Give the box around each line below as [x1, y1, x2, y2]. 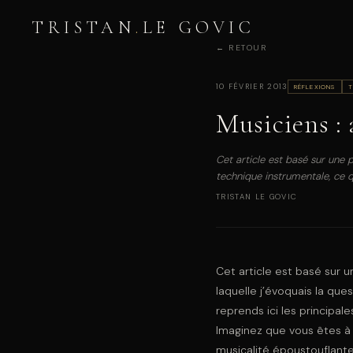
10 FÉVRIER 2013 [216, 82, 288, 92]
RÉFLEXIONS [293, 82, 336, 91]
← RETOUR [216, 43, 268, 53]
